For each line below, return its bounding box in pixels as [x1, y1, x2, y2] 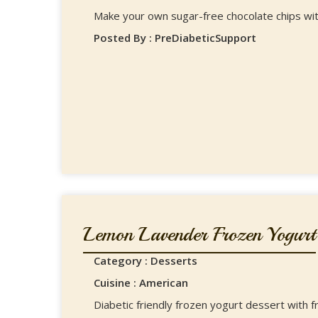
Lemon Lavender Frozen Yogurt [83, 221, 316, 246]
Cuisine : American [94, 275, 188, 290]
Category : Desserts [94, 253, 197, 268]
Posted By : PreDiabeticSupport [94, 31, 256, 45]
